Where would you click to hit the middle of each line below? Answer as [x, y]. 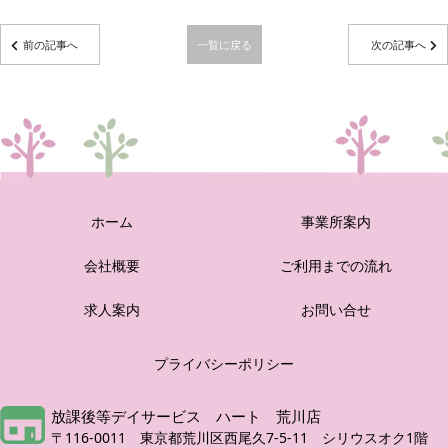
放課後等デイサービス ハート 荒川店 [186, 416]
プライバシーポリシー [224, 364]
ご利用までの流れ [336, 266]
